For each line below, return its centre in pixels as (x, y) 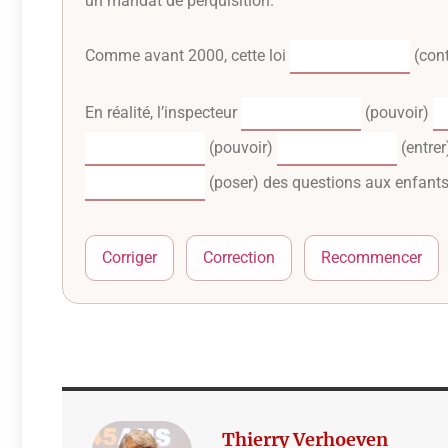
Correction (239, 257)
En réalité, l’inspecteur (163, 112)
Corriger (129, 257)
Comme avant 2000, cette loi (187, 55)
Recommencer (371, 257)
